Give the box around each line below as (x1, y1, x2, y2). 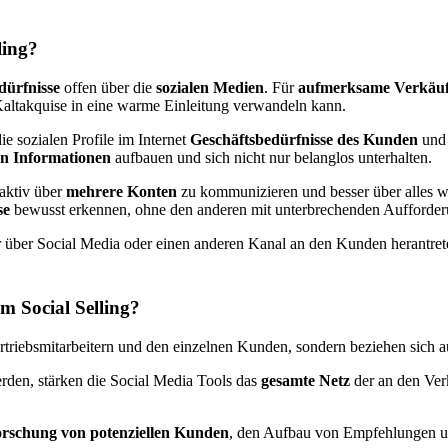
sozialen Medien (156, 78, 264, 96)
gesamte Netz (261, 372, 350, 390)
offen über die (60, 78, 156, 96)
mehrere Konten (66, 182, 177, 200)
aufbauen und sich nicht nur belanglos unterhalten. (111, 148, 432, 166)
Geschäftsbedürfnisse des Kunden (190, 130, 418, 148)
